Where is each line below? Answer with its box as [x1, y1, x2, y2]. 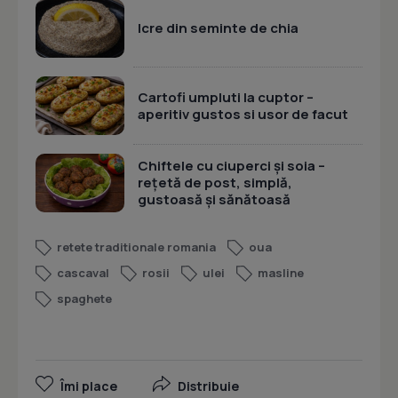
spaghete [57, 291, 112, 306]
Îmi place [60, 378, 117, 394]
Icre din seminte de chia [138, 19, 298, 37]
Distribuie [178, 378, 239, 394]
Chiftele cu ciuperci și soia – [138, 156, 325, 175]
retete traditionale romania [57, 239, 216, 255]
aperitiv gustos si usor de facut [138, 104, 348, 123]
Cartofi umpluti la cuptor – [138, 87, 314, 107]
